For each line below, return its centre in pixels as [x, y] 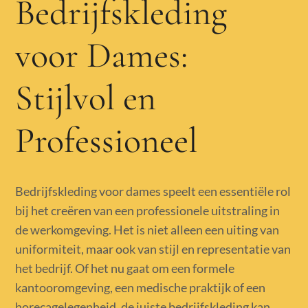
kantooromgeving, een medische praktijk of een [141, 288]
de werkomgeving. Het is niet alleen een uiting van [147, 230]
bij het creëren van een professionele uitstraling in [148, 211]
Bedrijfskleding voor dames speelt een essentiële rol [153, 191]
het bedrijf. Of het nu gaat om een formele [125, 268]
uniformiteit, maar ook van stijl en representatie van [153, 249]
